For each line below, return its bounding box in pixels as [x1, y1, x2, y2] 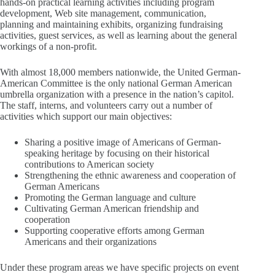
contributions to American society [25, 159, 157, 170]
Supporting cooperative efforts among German [25, 225, 204, 236]
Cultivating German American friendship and [25, 203, 199, 214]
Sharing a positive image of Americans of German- [25, 137, 221, 148]
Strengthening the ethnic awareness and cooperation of [25, 170, 236, 181]
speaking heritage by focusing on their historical [25, 148, 209, 159]
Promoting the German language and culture [25, 192, 198, 203]
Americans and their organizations [25, 236, 157, 247]
